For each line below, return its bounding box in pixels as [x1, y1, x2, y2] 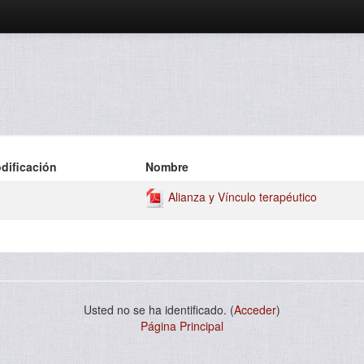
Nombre [145, 158, 189, 175]
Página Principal [141, 318, 223, 334]
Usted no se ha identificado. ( [84, 301, 234, 318]
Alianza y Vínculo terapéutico [165, 188, 318, 205]
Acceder [234, 301, 276, 318]
